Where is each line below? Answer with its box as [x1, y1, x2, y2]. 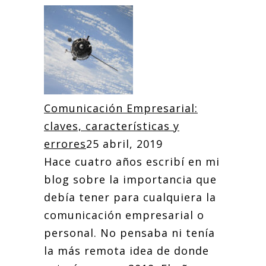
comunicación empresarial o [44, 208, 204, 222]
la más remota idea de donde [44, 243, 209, 258]
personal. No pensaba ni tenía [44, 226, 215, 240]
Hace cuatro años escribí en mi [44, 154, 220, 169]
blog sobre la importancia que [44, 172, 217, 186]
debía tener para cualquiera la [44, 190, 216, 204]
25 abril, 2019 [86, 137, 163, 151]
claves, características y [44, 119, 179, 133]
